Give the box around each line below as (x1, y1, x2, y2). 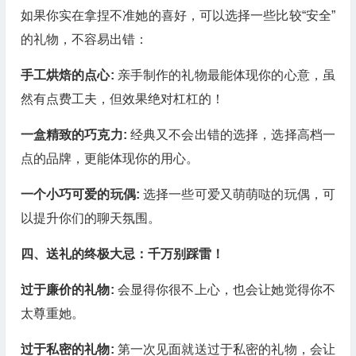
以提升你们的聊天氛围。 (20, 211, 161, 225)
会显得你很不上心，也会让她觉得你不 (117, 283, 335, 296)
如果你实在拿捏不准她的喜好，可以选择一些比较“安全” (20, 9, 335, 22)
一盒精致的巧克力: (20, 128, 130, 141)
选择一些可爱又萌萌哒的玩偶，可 (143, 188, 335, 201)
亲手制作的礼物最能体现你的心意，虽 (117, 68, 335, 82)
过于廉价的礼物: (20, 283, 118, 296)
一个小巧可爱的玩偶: (20, 188, 143, 201)
